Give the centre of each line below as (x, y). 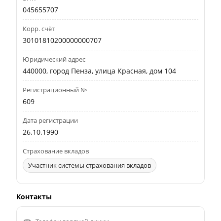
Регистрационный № (55, 90)
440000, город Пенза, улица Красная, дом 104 (100, 71)
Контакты (34, 196)
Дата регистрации (51, 120)
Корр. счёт (39, 28)
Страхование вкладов (56, 151)
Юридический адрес (54, 59)
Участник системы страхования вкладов (90, 165)
